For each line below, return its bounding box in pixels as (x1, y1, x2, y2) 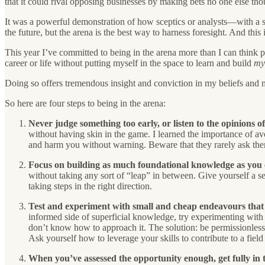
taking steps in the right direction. (28, 180, 152, 191)
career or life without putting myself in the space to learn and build (5, 57, 254, 68)
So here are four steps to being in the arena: (5, 98, 166, 108)
